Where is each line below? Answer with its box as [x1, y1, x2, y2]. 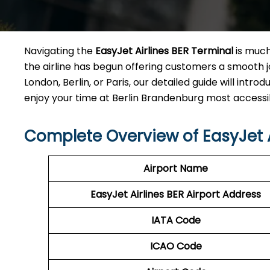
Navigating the [24, 44, 95, 58]
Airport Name [143, 162, 208, 175]
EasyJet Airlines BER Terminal [95, 44, 233, 58]
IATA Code [151, 213, 201, 227]
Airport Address [186, 187, 261, 201]
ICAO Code [149, 239, 202, 253]
